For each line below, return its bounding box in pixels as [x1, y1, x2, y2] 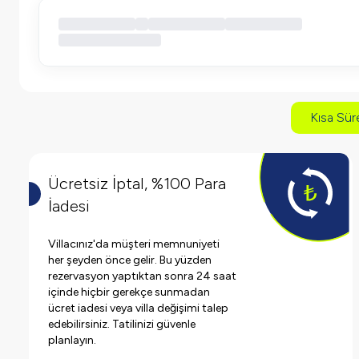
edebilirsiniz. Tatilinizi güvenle [48, 317, 196, 331]
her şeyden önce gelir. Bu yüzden [48, 252, 212, 267]
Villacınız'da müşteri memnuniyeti [48, 236, 220, 251]
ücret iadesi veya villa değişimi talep [48, 301, 228, 315]
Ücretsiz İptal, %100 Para [48, 173, 226, 193]
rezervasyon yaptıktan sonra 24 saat [48, 268, 236, 283]
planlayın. [48, 333, 96, 347]
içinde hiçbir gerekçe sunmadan [48, 284, 210, 299]
